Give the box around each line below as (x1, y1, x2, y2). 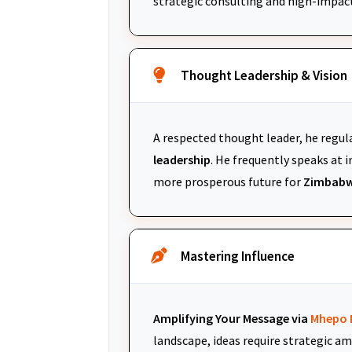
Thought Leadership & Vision (181, 67, 347, 84)
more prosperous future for (153, 174, 303, 189)
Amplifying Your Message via (153, 310, 310, 326)
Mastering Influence (181, 247, 295, 265)
